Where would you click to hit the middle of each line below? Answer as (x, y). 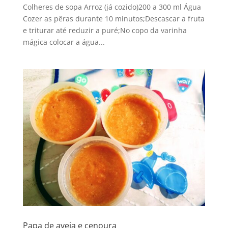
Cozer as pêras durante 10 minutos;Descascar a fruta (113, 19)
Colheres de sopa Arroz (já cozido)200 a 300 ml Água (112, 7)
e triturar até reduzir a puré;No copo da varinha (105, 31)
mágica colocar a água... (64, 42)
